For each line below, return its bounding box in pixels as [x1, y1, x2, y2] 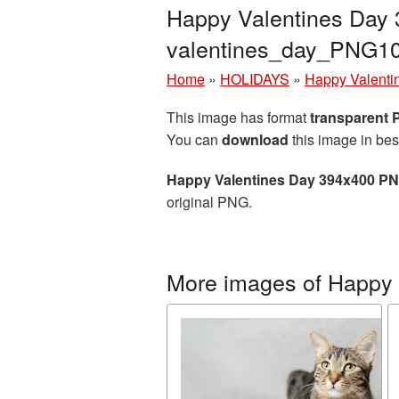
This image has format [167, 107, 310, 127]
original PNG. [167, 191, 252, 212]
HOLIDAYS [220, 69, 289, 89]
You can [167, 129, 222, 150]
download [222, 129, 289, 150]
